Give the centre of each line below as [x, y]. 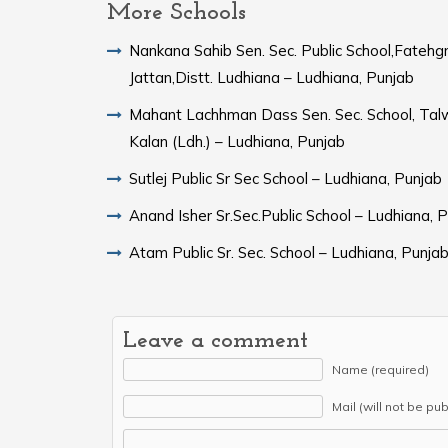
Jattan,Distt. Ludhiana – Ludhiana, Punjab [271, 77]
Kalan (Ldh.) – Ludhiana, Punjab [237, 141]
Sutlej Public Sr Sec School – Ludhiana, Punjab [285, 178]
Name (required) [380, 369]
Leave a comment [215, 340]
